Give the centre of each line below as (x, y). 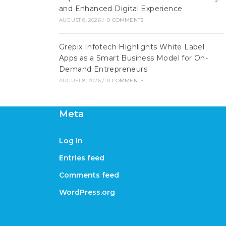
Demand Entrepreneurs (103, 69)
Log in (71, 141)
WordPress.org (87, 192)
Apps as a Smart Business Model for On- (134, 58)
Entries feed (82, 158)
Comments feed (89, 175)
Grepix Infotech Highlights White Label (132, 47)
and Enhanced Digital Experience (121, 9)
